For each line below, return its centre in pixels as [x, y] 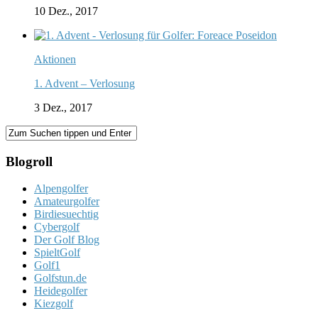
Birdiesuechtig [66, 214]
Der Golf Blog [67, 240]
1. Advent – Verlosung [84, 83]
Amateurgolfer [67, 202]
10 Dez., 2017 [66, 11]
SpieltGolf [57, 253]
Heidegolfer [61, 291]
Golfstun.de [60, 278]
